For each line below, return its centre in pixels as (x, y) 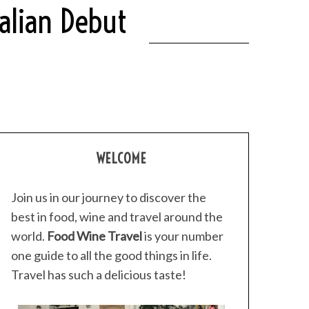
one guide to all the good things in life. (111, 255)
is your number (183, 236)
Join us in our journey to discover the (109, 197)
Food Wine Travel (94, 236)
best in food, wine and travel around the (117, 217)
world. (29, 236)
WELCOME (121, 158)
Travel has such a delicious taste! (99, 275)
